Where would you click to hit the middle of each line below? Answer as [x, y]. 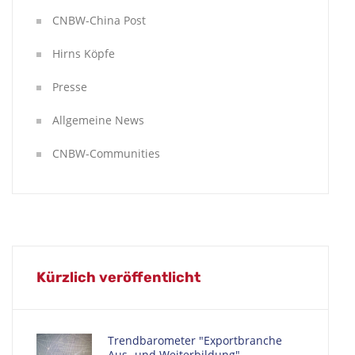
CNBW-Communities [106, 153]
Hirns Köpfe [84, 53]
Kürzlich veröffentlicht [118, 277]
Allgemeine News [98, 120]
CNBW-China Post [99, 20]
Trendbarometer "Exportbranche [195, 340]
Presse [70, 87]
